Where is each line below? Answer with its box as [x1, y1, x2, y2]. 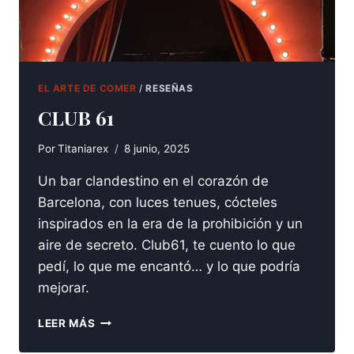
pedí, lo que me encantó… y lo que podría [38, 258, 300, 275]
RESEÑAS [145, 81, 194, 94]
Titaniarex [58, 142, 109, 156]
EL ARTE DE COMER [38, 81, 137, 94]
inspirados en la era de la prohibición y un [38, 216, 303, 232]
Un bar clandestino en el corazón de [38, 173, 269, 190]
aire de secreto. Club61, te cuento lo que [38, 237, 296, 254]
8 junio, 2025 [124, 142, 190, 156]
